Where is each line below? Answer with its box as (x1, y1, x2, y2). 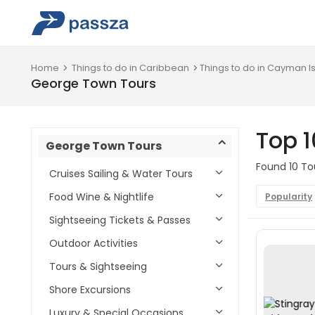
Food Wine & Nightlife (49, 190, 154, 204)
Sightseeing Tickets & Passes (49, 213, 191, 227)
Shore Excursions (49, 283, 131, 297)
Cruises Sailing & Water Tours (49, 167, 193, 181)
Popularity (265, 191, 312, 202)
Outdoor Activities (49, 236, 138, 250)
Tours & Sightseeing (49, 259, 147, 274)
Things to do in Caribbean (72, 62, 189, 74)
